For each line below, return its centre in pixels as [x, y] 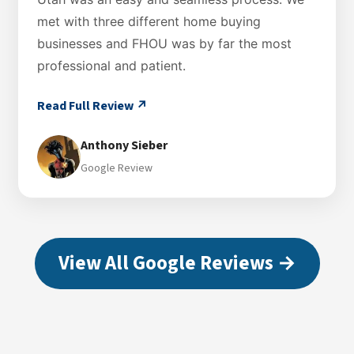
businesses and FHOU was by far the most [164, 43]
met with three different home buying [149, 21]
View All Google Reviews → [177, 263]
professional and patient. [111, 65]
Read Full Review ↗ [92, 105]
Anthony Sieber [124, 146]
